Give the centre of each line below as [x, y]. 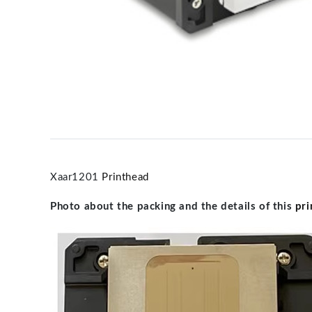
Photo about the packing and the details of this [173, 206]
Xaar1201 [76, 177]
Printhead [125, 177]
